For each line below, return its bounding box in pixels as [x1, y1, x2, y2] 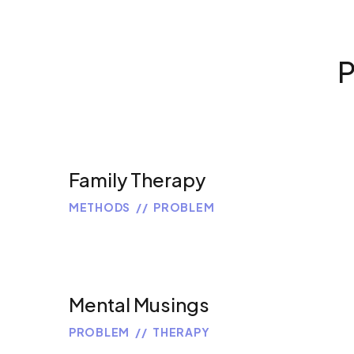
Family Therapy [69, 168, 205, 192]
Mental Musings [69, 292, 209, 317]
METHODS [69, 200, 130, 215]
